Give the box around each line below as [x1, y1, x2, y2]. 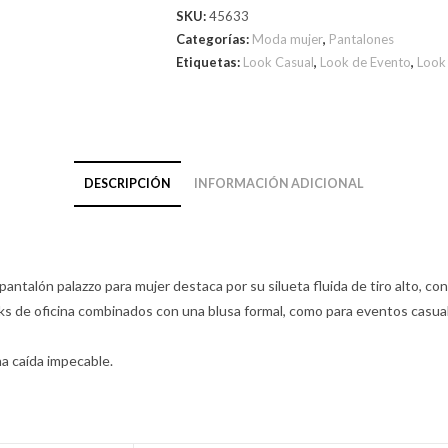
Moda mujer [252, 31, 323, 47]
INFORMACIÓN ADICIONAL [194, 176, 364, 191]
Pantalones [329, 31, 394, 47]
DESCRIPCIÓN [84, 176, 171, 191]
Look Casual [243, 54, 314, 70]
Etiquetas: [176, 54, 243, 70]
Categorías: [176, 31, 252, 47]
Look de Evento [320, 54, 411, 70]
